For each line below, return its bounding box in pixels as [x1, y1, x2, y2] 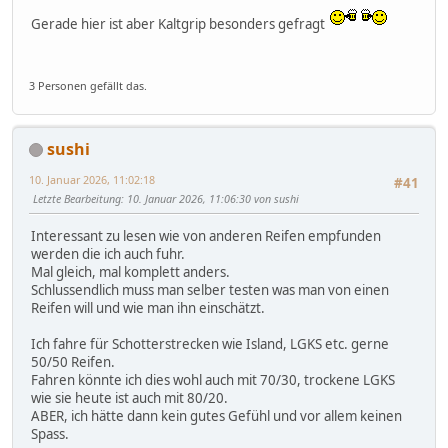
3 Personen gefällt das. [29, 77, 147, 93]
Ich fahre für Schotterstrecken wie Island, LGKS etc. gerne [31, 335, 389, 354]
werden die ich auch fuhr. [31, 245, 185, 264]
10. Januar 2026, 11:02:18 [29, 171, 155, 187]
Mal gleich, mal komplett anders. [31, 263, 230, 282]
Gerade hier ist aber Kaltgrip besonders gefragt [31, 15, 328, 34]
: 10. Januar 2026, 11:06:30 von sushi [121, 190, 299, 206]
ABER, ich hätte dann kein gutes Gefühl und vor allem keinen [31, 407, 402, 426]
